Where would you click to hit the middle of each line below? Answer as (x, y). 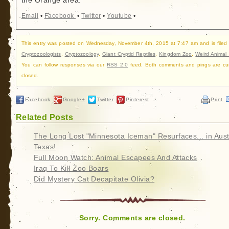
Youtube (119, 16)
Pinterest (138, 99)
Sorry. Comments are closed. (132, 218)
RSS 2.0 (118, 64)
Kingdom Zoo (176, 54)
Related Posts (44, 117)
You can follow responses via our (64, 64)
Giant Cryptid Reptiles (129, 54)
